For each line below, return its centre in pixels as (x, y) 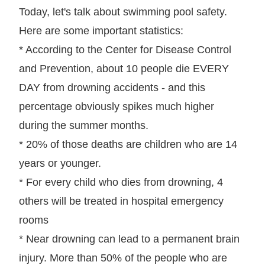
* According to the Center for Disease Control (125, 49)
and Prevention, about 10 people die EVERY (124, 68)
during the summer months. (84, 125)
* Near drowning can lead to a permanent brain (129, 239)
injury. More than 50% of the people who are (123, 258)
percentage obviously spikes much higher (117, 106)
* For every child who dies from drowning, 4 (121, 182)
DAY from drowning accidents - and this (112, 87)
